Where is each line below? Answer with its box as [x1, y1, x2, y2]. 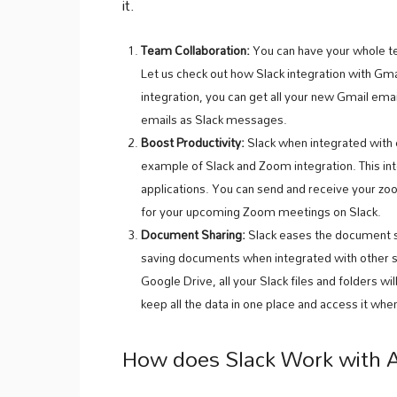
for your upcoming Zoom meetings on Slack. [141, 199, 381, 224]
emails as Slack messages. [141, 107, 287, 132]
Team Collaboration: [141, 38, 250, 63]
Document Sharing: [141, 222, 245, 247]
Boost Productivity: [141, 130, 245, 155]
